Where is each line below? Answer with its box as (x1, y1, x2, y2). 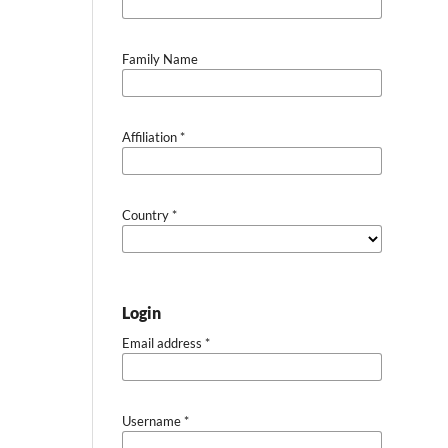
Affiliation (122, 128, 180, 145)
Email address (122, 334, 205, 351)
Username (122, 412, 184, 429)
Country (122, 206, 172, 223)
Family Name (122, 50, 198, 67)
